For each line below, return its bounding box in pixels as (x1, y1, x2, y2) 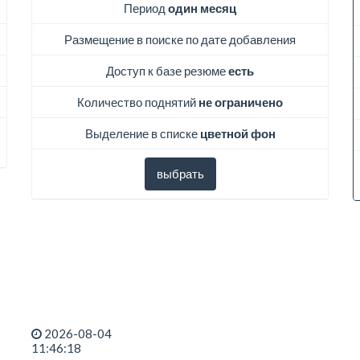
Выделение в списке (84, 126, 200, 141)
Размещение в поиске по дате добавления (64, 32, 296, 47)
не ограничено (198, 95, 283, 110)
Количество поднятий (77, 95, 198, 110)
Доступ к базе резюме (106, 63, 228, 79)
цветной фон (199, 126, 276, 141)
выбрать (156, 166, 204, 182)
